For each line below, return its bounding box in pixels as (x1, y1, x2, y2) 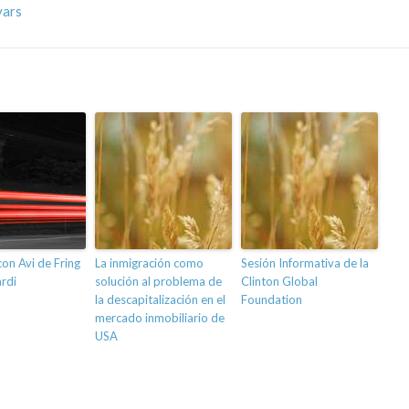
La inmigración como (95, 256, 204, 271)
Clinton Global (241, 274, 318, 289)
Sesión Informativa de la (241, 256, 369, 271)
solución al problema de (95, 274, 222, 289)
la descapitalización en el (95, 292, 225, 308)
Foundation (241, 292, 302, 308)
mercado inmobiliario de (95, 310, 225, 326)
